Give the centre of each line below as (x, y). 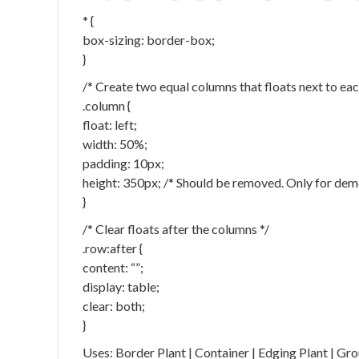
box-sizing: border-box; (149, 40)
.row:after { (113, 248)
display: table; (121, 286)
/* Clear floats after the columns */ (176, 229)
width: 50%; (115, 144)
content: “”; (113, 267)
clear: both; (114, 306)
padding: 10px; (123, 163)
